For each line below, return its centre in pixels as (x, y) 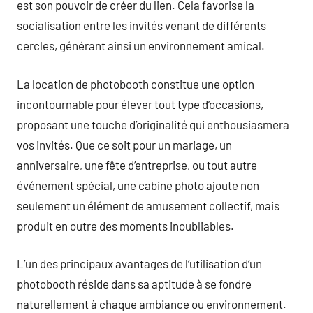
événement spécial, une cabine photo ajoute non (138, 185)
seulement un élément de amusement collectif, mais (148, 205)
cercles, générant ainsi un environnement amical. (141, 45)
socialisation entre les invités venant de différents (141, 25)
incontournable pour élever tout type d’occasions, (140, 104)
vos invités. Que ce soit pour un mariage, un (124, 144)
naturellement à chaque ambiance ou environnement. (152, 304)
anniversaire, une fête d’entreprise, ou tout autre (137, 165)
